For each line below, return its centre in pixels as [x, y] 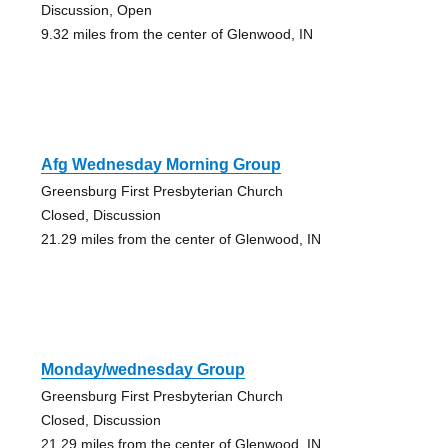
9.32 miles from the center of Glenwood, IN [176, 34]
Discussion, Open [96, 10]
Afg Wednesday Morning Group [160, 165]
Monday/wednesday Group [142, 370]
